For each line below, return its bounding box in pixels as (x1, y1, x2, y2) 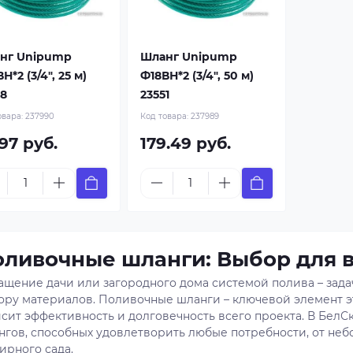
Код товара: (139, 110, 191, 121)
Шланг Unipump (139, 49, 237, 64)
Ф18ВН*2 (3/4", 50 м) (139, 68, 254, 83)
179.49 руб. (139, 133, 231, 153)
